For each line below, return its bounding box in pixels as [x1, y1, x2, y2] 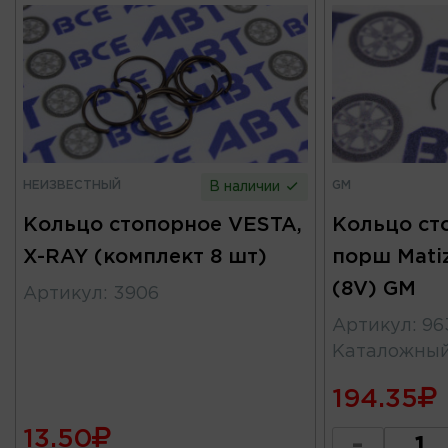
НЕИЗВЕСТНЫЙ [23, 179, 121, 191]
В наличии [209, 180, 285, 193]
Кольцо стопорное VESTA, [23, 215, 302, 234]
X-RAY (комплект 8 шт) [23, 247, 267, 266]
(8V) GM [331, 279, 416, 298]
